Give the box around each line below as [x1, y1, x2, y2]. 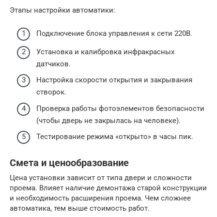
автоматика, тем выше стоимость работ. [10, 204, 150, 213]
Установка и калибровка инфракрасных [36, 47, 174, 56]
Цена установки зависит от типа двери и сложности [10, 173, 192, 182]
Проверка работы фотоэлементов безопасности [36, 104, 204, 113]
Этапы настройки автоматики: [10, 5, 115, 15]
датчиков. [36, 59, 71, 68]
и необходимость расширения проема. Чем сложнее [10, 194, 191, 202]
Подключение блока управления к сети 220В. [36, 29, 192, 38]
